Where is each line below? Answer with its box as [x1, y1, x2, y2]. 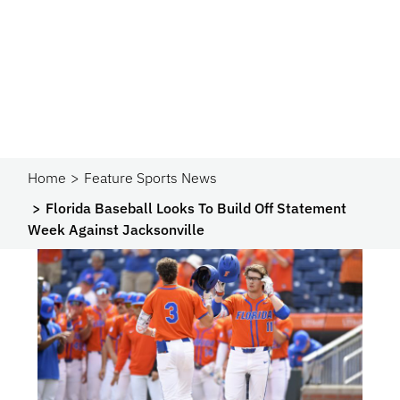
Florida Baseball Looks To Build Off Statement [46, 199, 347, 217]
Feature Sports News [84, 169, 218, 187]
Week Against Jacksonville [28, 221, 205, 238]
